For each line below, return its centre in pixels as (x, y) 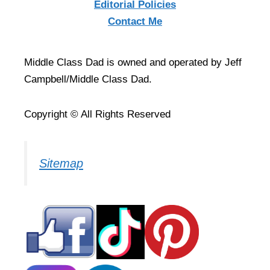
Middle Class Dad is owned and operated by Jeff (133, 63)
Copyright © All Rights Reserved (97, 115)
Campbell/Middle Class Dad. (88, 80)
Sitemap (61, 164)
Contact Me (135, 22)
